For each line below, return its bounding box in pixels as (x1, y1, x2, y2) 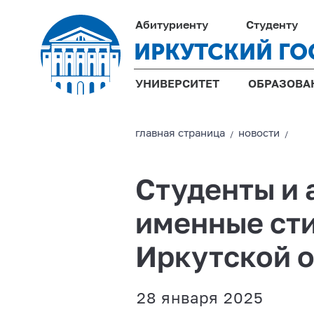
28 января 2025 (137, 292, 264, 307)
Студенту (246, 20, 299, 32)
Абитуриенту (135, 20, 208, 32)
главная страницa (135, 128, 228, 139)
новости (238, 128, 283, 139)
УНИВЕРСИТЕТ (135, 79, 219, 90)
